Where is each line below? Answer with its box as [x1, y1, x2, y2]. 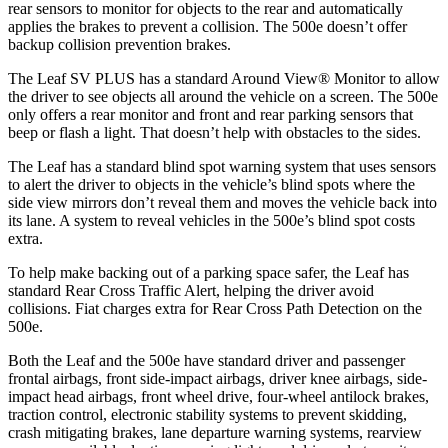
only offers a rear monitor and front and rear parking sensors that [8, 105, 413, 123]
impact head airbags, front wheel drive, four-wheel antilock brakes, [8, 387, 429, 405]
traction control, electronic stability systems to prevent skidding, [8, 405, 407, 423]
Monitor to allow [330, 69, 440, 87]
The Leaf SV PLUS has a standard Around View [8, 69, 318, 87]
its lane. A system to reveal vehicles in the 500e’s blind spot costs [8, 211, 415, 229]
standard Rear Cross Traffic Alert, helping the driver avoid [8, 281, 374, 299]
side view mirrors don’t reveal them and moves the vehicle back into [8, 193, 437, 211]
